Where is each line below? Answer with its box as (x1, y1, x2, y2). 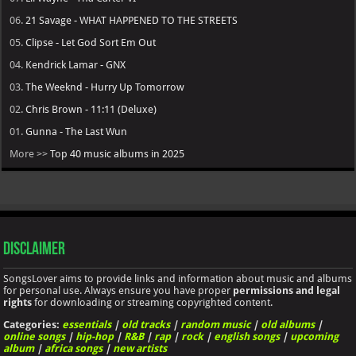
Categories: (3, 318, 60, 331)
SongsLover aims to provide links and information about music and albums (3, 272, 353, 284)
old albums (261, 318, 315, 331)
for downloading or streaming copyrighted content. (32, 296, 273, 308)
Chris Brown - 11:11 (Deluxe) (25, 103, 157, 115)
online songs (3, 330, 66, 342)
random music (180, 318, 251, 331)
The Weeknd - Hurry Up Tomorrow (25, 80, 185, 93)
